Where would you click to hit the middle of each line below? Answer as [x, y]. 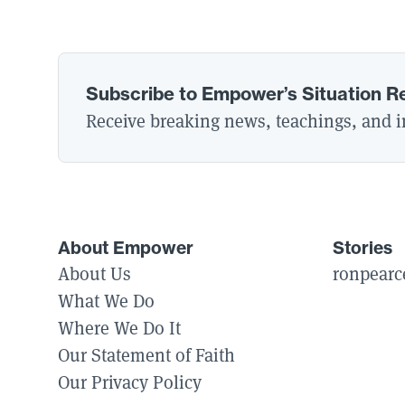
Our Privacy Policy [130, 382]
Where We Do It [119, 328]
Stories [363, 248]
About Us [94, 273]
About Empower [126, 248]
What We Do [106, 301]
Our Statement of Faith [146, 355]
